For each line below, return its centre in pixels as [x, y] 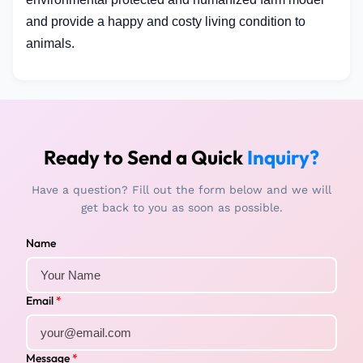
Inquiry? [283, 157]
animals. [50, 43]
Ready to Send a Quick [145, 157]
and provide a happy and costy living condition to [166, 21]
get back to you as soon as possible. [181, 207]
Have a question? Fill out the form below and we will [181, 189]
